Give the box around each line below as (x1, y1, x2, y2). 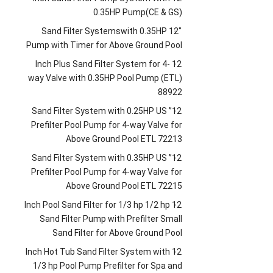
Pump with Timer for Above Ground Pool (26, 40, 183, 50)
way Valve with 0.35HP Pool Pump (28, 73, 160, 83)
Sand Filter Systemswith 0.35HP (41, 26, 168, 36)
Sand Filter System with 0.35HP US (32, 152, 168, 163)
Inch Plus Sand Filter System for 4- (35, 58, 171, 69)
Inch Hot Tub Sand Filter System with (26, 246, 171, 257)
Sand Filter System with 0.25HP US (32, 105, 168, 116)
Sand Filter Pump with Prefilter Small (40, 213, 183, 224)
